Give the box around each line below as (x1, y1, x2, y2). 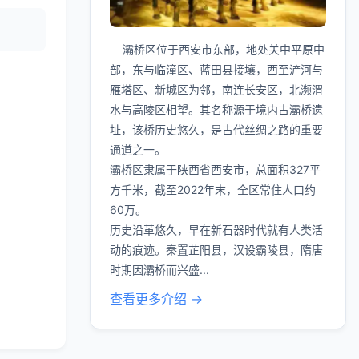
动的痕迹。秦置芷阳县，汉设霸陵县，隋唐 (110, 242, 323, 256)
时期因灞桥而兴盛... (110, 262, 209, 276)
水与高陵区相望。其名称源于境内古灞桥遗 (110, 102, 323, 116)
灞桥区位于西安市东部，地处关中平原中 (110, 42, 325, 56)
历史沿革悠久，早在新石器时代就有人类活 (110, 222, 323, 236)
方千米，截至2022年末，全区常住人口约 (110, 182, 316, 196)
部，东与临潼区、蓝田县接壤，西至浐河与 (110, 62, 323, 76)
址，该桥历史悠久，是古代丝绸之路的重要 (110, 122, 323, 136)
